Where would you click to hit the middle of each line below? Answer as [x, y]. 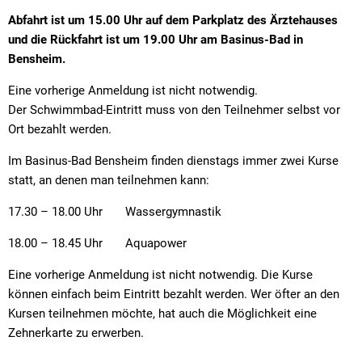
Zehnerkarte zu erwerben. [76, 333]
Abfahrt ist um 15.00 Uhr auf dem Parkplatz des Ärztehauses [173, 20]
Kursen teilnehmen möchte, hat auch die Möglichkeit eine [162, 313]
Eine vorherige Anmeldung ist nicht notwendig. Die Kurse [160, 274]
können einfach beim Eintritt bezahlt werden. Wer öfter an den [174, 294]
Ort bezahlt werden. [60, 129]
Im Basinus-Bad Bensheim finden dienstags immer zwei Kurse [173, 160]
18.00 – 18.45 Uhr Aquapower [97, 243]
